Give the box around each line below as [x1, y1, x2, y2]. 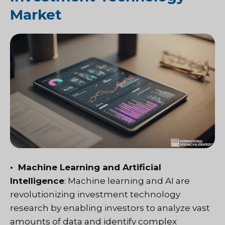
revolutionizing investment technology [10, 189, 180, 200]
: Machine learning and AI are [64, 176, 190, 186]
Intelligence [10, 176, 64, 186]
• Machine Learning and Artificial [10, 162, 161, 173]
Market [10, 6, 62, 23]
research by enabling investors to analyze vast [10, 203, 210, 213]
